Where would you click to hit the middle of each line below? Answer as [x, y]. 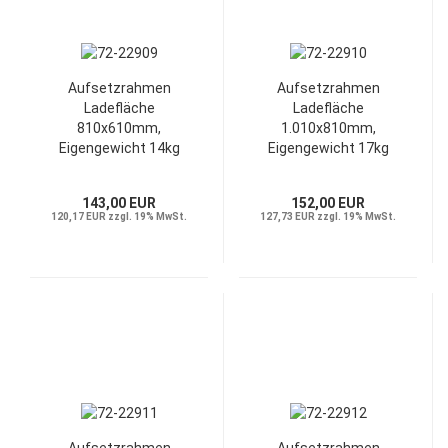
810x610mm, [119, 128]
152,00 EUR [328, 203]
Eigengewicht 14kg [119, 148]
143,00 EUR [119, 203]
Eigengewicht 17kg [328, 148]
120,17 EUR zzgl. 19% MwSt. [119, 216]
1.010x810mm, [328, 128]
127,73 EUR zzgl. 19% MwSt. [328, 216]
